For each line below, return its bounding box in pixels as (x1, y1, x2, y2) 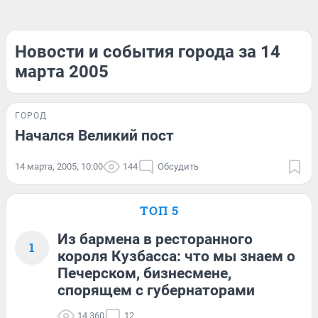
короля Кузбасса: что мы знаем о (57, 248, 295, 265)
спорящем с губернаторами (57, 282, 255, 299)
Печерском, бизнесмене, (57, 265, 231, 282)
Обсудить (158, 161, 199, 172)
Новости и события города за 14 (15, 42, 280, 62)
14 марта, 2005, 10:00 (15, 161, 103, 172)
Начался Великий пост (15, 127, 174, 144)
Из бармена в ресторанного (57, 231, 253, 248)
